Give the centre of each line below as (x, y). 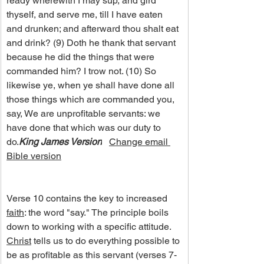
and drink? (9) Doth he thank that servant (92, 43)
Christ (19, 241)
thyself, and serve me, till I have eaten (86, 15)
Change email (140, 142)
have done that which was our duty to (85, 128)
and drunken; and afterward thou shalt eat (94, 29)
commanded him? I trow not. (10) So (82, 71)
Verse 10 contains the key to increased (88, 199)
